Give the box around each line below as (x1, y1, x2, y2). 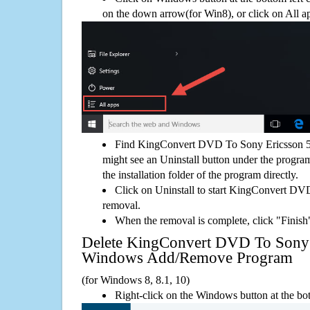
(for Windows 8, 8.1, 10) (82, 273, 190, 286)
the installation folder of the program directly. (102, 168, 298, 181)
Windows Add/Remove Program (82, 248, 293, 266)
